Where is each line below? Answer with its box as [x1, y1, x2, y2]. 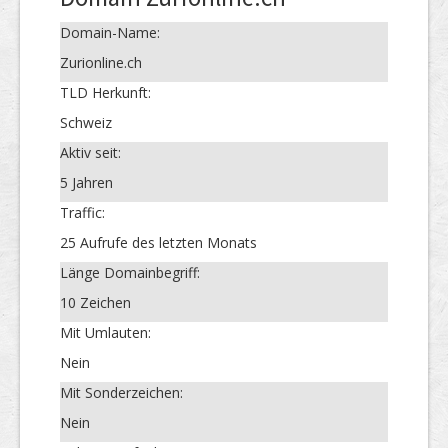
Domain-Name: [60, 22, 160, 42]
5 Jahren [60, 172, 113, 192]
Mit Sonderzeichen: [60, 382, 183, 402]
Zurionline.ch [60, 52, 142, 72]
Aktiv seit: [60, 142, 121, 162]
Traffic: [60, 202, 105, 222]
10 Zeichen [60, 292, 131, 312]
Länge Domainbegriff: [60, 262, 200, 282]
